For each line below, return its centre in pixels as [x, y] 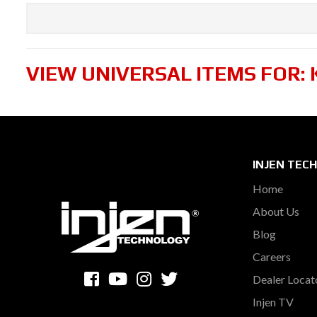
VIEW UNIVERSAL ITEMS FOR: [168, 74]
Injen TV [273, 302]
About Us [276, 211]
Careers [272, 257]
